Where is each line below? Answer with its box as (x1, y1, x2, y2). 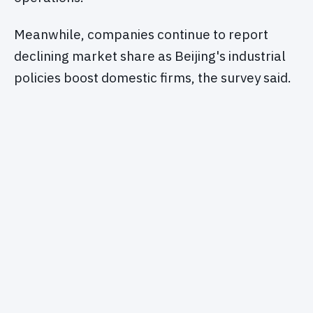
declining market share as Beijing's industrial (14, 48, 286, 65)
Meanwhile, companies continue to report (14, 26, 268, 43)
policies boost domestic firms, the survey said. (14, 69, 291, 87)
